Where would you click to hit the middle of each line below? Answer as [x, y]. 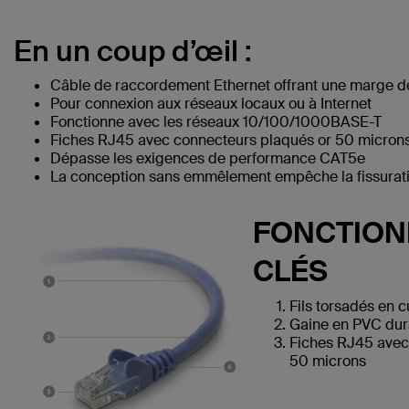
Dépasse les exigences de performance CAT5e [208, 158]
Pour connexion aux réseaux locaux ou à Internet [211, 104]
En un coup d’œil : [133, 51]
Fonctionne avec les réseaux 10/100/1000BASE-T [216, 122]
